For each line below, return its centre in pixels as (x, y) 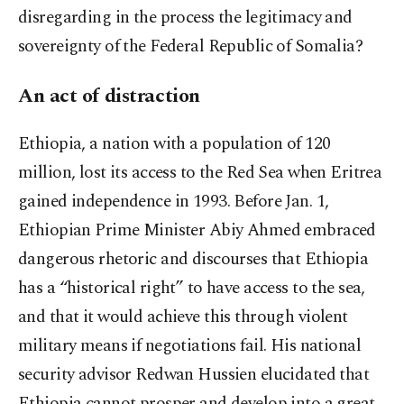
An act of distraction (109, 96)
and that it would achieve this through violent (183, 317)
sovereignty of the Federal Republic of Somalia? (191, 47)
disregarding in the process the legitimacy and (185, 18)
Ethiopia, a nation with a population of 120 (174, 144)
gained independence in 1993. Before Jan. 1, (174, 202)
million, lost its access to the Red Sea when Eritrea (200, 173)
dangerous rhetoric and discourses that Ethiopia (193, 260)
